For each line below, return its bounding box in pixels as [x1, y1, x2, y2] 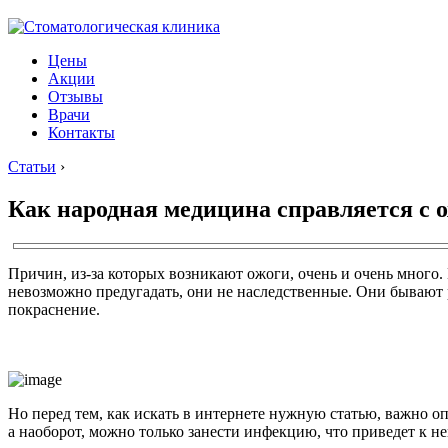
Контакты [48, 124, 115, 141]
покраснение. [8, 300, 100, 318]
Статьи [8, 158, 56, 175]
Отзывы [48, 88, 103, 105]
